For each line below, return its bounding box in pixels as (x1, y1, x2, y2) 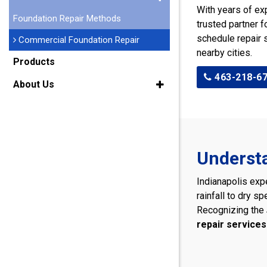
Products (13, 56, 55, 68)
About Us (13, 79, 54, 91)
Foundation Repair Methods (13, 13, 121, 24)
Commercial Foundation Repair (16, 35, 139, 46)
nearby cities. (197, 47, 252, 58)
